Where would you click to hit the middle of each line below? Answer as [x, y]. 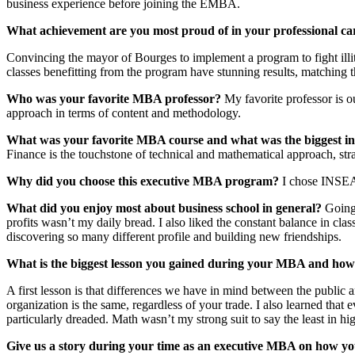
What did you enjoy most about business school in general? [166, 208]
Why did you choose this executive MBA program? [143, 181]
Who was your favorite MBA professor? [115, 99]
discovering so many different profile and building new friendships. [174, 237]
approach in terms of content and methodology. [124, 113]
